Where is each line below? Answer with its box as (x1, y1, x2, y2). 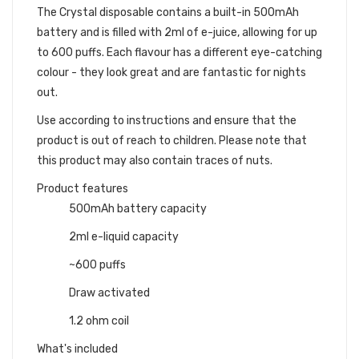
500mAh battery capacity (69, 202, 207, 216)
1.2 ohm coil (69, 314, 129, 328)
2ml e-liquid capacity (69, 230, 179, 244)
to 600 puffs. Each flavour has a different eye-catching (37, 46, 322, 59)
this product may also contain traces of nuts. (37, 154, 272, 167)
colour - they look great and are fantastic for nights (37, 66, 306, 79)
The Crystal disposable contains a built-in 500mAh (37, 6, 299, 19)
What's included (37, 342, 118, 356)
